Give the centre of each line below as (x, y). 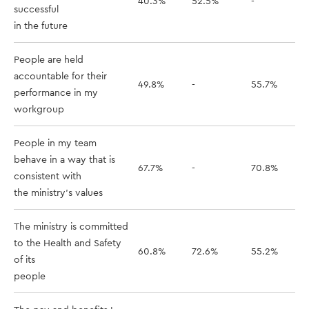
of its (24, 259)
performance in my (56, 92)
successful (36, 9)
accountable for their (60, 76)
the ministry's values (58, 192)
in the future (41, 26)
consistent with (48, 176)
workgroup (39, 109)
